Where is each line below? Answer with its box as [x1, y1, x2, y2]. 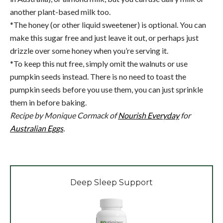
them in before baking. [10, 97, 87, 107]
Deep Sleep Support [70, 177, 153, 187]
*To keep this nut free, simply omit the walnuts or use [10, 58, 188, 68]
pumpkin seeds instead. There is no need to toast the [10, 71, 186, 81]
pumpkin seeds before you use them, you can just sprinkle [10, 84, 203, 94]
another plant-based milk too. [10, 6, 111, 16]
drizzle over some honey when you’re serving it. [10, 45, 168, 55]
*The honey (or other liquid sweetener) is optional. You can [10, 19, 206, 29]
